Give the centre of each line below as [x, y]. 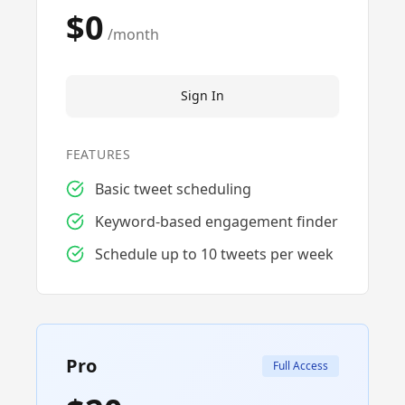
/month [133, 34]
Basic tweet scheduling [173, 189]
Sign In [202, 95]
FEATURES [99, 154]
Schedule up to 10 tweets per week [214, 254]
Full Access [301, 366]
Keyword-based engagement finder [217, 221]
